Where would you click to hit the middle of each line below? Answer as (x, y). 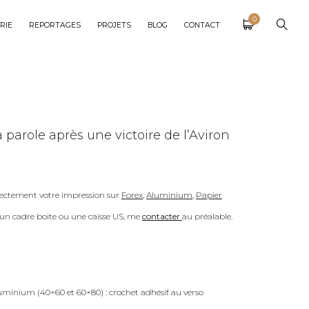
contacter (161, 216)
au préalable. (207, 216)
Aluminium (169, 195)
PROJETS (114, 25)
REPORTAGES (55, 25)
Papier (209, 195)
